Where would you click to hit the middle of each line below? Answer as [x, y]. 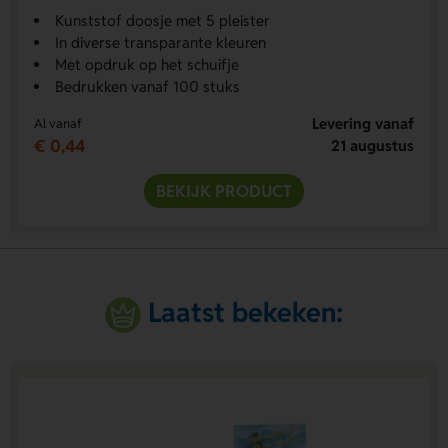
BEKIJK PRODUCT [224, 191]
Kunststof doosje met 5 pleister [162, 21]
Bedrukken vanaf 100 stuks [147, 87]
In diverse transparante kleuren [160, 43]
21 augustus [373, 146]
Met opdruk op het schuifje [146, 65]
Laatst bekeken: [246, 312]
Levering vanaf [363, 124]
